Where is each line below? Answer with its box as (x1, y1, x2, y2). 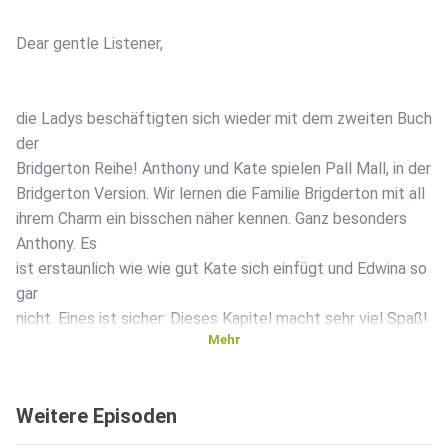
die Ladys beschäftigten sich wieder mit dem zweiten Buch (16, 109, 432, 129)
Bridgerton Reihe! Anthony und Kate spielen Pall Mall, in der (16, 159, 431, 179)
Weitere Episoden (16, 404, 177, 429)
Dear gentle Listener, (16, 34, 163, 54)
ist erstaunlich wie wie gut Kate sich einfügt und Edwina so (16, 259, 427, 279)
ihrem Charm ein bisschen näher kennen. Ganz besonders (16, 209, 407, 229)
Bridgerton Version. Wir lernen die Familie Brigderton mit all (16, 184, 425, 204)
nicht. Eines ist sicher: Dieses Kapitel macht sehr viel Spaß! (16, 309, 428, 329)
